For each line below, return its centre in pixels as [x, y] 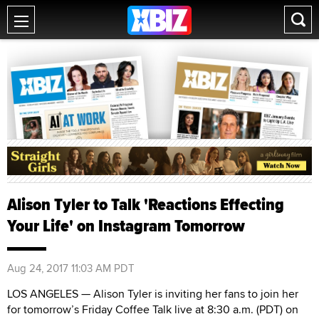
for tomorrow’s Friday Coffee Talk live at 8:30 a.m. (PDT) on [153, 309]
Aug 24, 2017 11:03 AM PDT [71, 268]
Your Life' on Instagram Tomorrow [126, 225]
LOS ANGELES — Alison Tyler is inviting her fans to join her [153, 293]
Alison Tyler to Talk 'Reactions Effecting [146, 204]
